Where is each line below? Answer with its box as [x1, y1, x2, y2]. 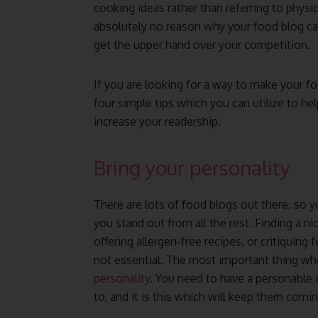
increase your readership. [94, 114, 221, 128]
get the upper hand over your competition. [94, 38, 310, 52]
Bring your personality [94, 155, 290, 180]
